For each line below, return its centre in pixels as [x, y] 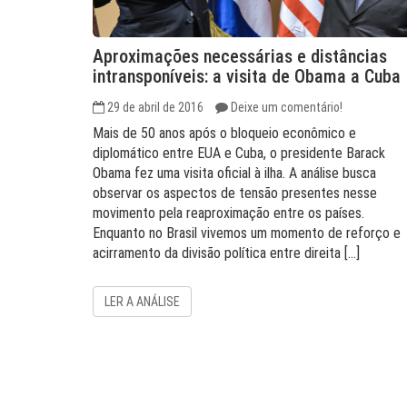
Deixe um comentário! [287, 107]
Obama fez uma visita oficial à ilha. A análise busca [234, 173]
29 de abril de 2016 [155, 107]
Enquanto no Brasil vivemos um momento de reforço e [247, 233]
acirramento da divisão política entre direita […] [226, 253]
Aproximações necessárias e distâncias [240, 56]
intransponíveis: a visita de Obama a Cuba [247, 76]
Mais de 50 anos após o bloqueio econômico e [224, 133]
